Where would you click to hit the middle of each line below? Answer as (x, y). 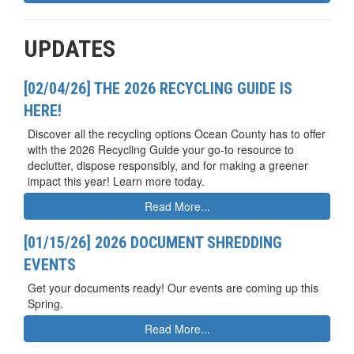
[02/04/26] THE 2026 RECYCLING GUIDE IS (158, 88)
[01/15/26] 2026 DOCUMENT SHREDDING (153, 242)
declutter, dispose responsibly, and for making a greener (168, 165)
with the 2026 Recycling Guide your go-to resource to (161, 149)
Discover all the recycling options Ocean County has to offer (177, 133)
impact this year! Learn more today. (116, 181)
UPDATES (70, 48)
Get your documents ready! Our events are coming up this (173, 287)
